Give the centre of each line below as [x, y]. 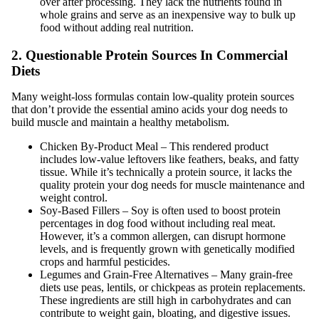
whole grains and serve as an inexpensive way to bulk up [168, 15]
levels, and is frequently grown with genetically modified [167, 249]
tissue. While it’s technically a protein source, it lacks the [166, 172]
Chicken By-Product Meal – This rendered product [154, 147]
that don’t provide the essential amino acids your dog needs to [150, 110]
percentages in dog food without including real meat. [158, 224]
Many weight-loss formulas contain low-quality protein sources [153, 97]
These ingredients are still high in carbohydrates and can [166, 300]
